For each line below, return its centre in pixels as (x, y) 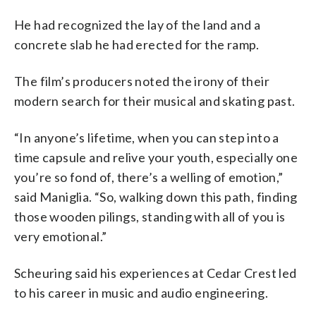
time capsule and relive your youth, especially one (156, 157)
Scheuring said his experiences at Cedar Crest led (156, 273)
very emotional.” (61, 236)
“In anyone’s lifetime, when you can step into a (147, 137)
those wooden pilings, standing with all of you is (150, 216)
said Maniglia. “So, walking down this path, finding (156, 196)
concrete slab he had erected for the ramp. (137, 44)
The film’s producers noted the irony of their (142, 81)
